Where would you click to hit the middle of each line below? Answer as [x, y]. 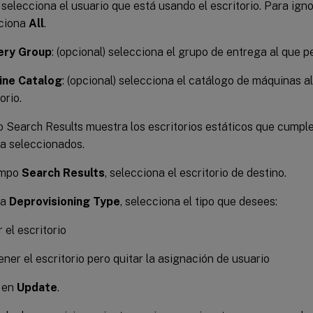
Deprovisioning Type [65, 201]
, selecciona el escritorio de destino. [196, 173]
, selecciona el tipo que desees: [199, 201]
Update [37, 287]
